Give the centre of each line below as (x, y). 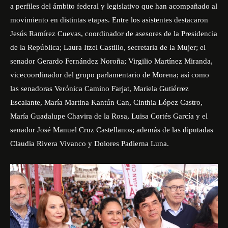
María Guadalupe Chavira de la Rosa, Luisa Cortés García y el (109, 116)
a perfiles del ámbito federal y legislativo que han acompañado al (114, 6)
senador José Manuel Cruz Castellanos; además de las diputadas (112, 130)
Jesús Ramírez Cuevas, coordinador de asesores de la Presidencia (114, 34)
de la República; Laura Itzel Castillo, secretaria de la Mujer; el (108, 47)
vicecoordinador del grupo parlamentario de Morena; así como (110, 75)
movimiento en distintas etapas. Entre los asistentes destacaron (109, 20)
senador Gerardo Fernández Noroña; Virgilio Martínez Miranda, (111, 61)
